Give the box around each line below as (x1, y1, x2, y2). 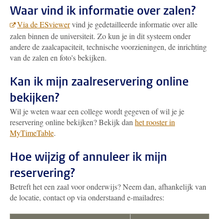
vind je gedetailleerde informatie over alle (70, 19, 197, 29)
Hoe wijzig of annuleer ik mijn (10, 149, 167, 165)
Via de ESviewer (17, 19, 70, 29)
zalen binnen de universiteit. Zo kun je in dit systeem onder (10, 31, 191, 41)
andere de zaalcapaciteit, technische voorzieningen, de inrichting (10, 42, 207, 52)
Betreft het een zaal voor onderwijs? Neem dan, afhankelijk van (10, 181, 206, 192)
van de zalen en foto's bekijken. (10, 52, 107, 63)
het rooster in (135, 117, 175, 127)
